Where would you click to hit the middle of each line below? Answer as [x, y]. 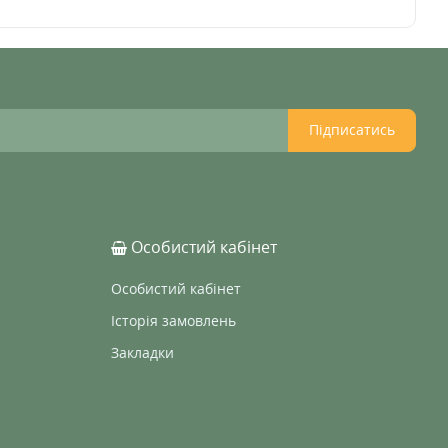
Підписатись [352, 129]
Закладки [142, 352]
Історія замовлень [173, 320]
